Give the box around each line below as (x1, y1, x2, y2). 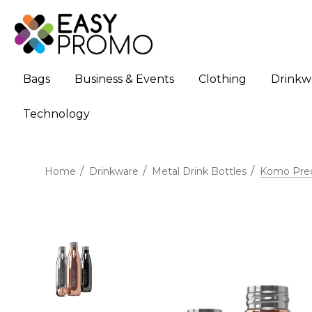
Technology (23, 107, 90, 121)
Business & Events (75, 72, 174, 86)
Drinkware (88, 165, 139, 178)
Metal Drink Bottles (151, 165, 247, 178)
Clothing (198, 72, 247, 86)
